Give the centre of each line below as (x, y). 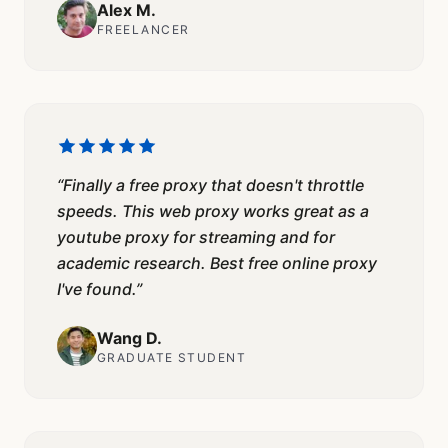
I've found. (96, 289)
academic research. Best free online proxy (217, 263)
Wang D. (129, 338)
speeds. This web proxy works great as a (213, 211)
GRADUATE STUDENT (172, 358)
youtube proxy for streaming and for (196, 237)
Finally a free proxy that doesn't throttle (213, 185)
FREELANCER (143, 30)
